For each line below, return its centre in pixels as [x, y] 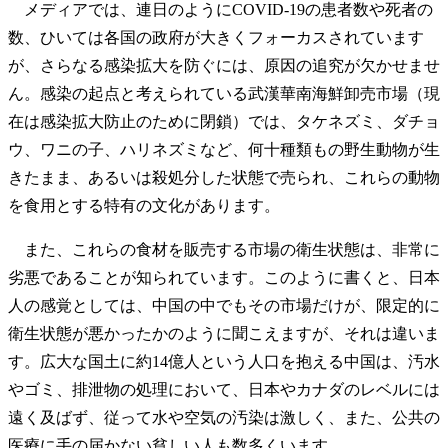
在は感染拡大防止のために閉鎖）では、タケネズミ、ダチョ [224, 121]
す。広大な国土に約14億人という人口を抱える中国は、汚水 [224, 361]
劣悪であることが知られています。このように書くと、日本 [224, 277]
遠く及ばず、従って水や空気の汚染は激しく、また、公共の [224, 417]
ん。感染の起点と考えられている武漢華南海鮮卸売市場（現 [224, 93]
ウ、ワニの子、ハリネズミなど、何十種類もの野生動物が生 [224, 149]
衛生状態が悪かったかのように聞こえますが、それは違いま [224, 333]
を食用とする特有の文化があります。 [144, 205]
